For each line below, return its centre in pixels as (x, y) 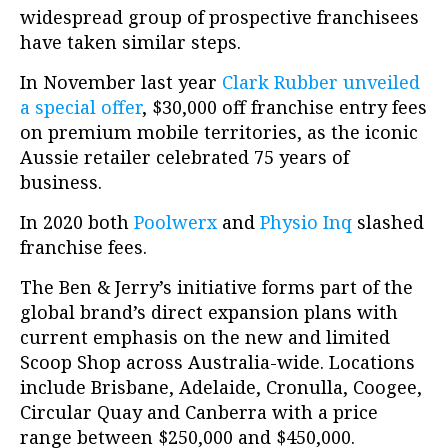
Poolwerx (178, 222)
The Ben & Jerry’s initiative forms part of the (216, 287)
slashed (388, 222)
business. (61, 182)
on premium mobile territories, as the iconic (219, 132)
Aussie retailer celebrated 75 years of (184, 157)
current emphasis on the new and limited (205, 337)
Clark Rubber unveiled (321, 82)
